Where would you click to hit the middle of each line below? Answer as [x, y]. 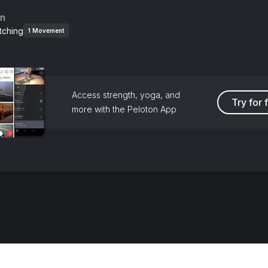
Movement [48, 31]
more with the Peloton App [124, 109]
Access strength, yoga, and [126, 95]
